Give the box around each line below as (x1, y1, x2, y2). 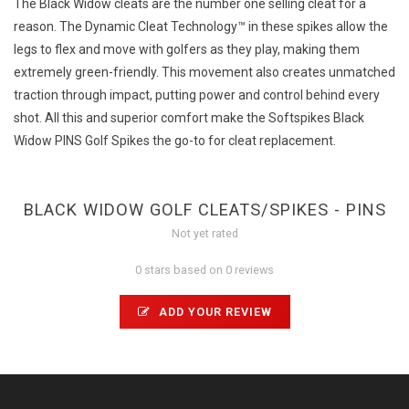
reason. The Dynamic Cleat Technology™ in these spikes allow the (14, 19, 388, 35)
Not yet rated (171, 226, 238, 241)
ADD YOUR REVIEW (154, 305, 272, 320)
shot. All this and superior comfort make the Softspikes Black (14, 110, 364, 126)
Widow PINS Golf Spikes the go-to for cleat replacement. (14, 133, 336, 149)
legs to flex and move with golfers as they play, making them (14, 42, 360, 58)
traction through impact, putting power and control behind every (14, 88, 380, 103)
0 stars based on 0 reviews (135, 263, 274, 278)
